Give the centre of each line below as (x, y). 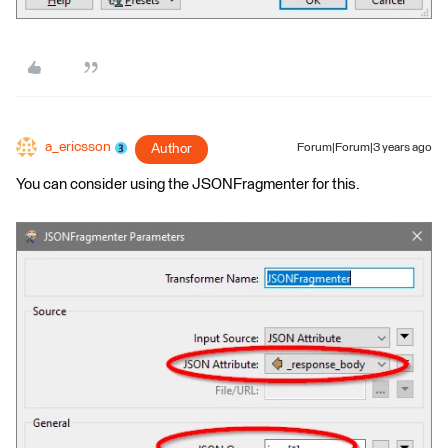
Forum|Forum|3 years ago (364, 148)
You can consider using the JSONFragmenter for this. (188, 185)
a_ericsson (78, 147)
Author (171, 149)
